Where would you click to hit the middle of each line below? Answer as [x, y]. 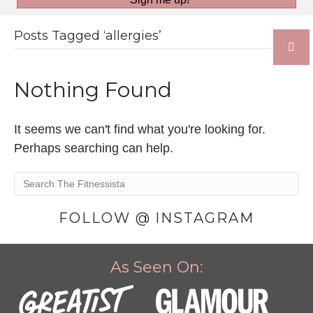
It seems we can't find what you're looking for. [140, 129]
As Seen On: [156, 267]
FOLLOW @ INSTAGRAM [156, 218]
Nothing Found [93, 89]
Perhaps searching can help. [94, 148]
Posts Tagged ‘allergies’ [88, 35]
